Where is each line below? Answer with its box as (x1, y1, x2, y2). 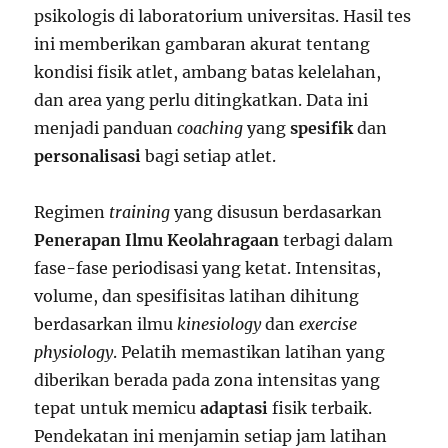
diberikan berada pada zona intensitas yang (34, 370, 381, 391)
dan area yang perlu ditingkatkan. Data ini (34, 90, 369, 111)
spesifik (290, 118, 354, 139)
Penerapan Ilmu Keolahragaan (34, 230, 280, 251)
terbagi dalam (279, 230, 394, 251)
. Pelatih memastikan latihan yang (113, 342, 386, 363)
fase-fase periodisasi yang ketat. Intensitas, (34, 258, 382, 279)
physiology (34, 342, 114, 363)
